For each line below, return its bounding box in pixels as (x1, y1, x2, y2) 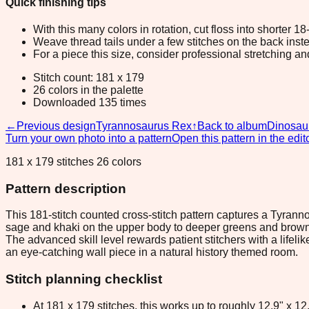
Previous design (17, 119, 96, 132)
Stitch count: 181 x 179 (33, 71, 144, 83)
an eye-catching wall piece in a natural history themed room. (6, 246, 298, 259)
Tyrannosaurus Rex (96, 119, 192, 132)
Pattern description (6, 181, 126, 196)
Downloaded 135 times (33, 96, 146, 108)
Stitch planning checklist (6, 272, 162, 286)
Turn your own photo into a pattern (6, 132, 172, 144)
